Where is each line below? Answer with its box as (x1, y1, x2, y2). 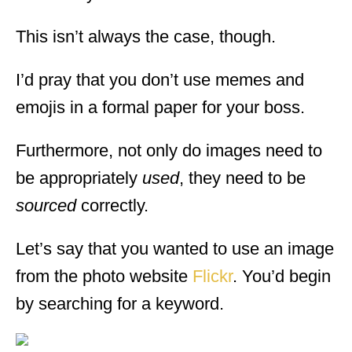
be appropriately (16, 167, 142, 188)
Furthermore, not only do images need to (16, 140, 322, 160)
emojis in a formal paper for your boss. (16, 97, 305, 117)
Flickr (192, 266, 233, 286)
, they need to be (179, 167, 306, 188)
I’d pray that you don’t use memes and (16, 69, 304, 90)
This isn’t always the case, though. (16, 26, 276, 46)
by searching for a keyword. (16, 293, 224, 313)
